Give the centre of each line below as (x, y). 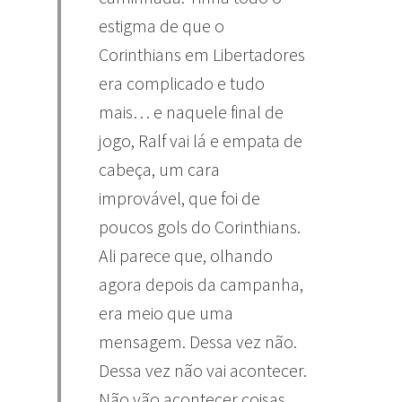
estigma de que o (162, 25)
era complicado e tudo (182, 83)
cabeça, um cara (159, 169)
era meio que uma (166, 312)
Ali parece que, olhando (186, 255)
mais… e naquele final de (191, 111)
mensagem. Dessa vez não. (198, 341)
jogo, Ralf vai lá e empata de (201, 140)
